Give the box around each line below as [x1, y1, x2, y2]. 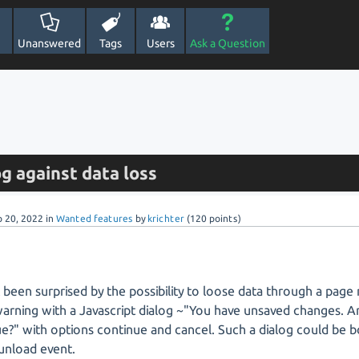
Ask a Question [190, 37, 265, 50]
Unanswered [18, 37, 81, 50]
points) [207, 213, 242, 224]
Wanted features [56, 213, 134, 224]
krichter [147, 213, 185, 224]
